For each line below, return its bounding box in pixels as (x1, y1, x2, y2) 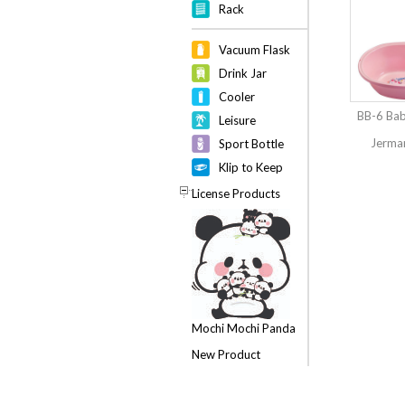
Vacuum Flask (219, 42, 290, 57)
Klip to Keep (219, 160, 283, 174)
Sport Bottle (219, 137, 284, 151)
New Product (192, 347, 260, 362)
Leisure (219, 113, 256, 127)
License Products (192, 186, 280, 201)
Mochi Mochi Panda (192, 321, 296, 335)
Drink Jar (219, 66, 267, 80)
